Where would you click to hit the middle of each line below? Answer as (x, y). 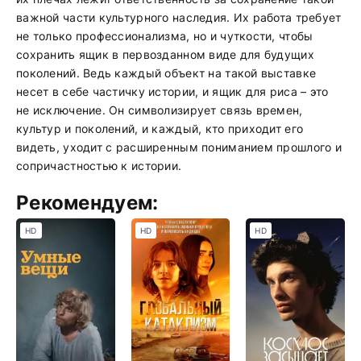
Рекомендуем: (87, 203)
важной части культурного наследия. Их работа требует (179, 17)
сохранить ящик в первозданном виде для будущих (165, 54)
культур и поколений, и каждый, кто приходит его (160, 129)
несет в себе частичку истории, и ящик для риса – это (172, 91)
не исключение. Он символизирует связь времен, (160, 110)
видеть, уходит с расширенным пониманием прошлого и (179, 147)
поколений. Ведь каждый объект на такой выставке (166, 73)
